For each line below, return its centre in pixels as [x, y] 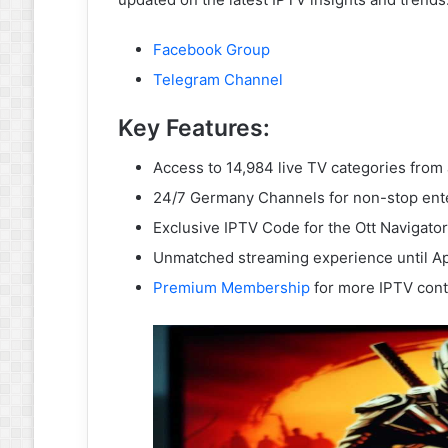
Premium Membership [231, 287]
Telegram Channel [217, 79]
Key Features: [193, 127]
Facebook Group [211, 49]
